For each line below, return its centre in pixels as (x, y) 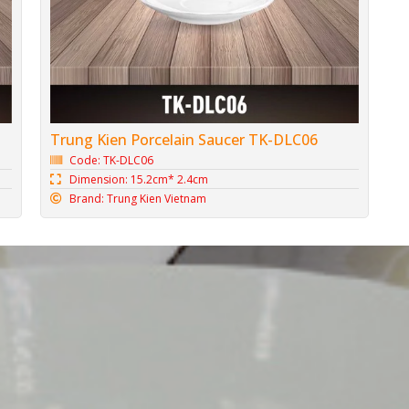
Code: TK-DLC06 (112, 160)
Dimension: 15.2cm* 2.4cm (139, 179)
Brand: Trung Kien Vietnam (138, 198)
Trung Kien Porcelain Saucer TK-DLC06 (184, 139)
